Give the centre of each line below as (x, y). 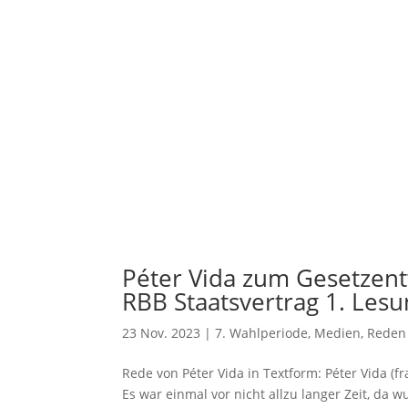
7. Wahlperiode (262, 333)
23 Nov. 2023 (162, 333)
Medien (338, 333)
